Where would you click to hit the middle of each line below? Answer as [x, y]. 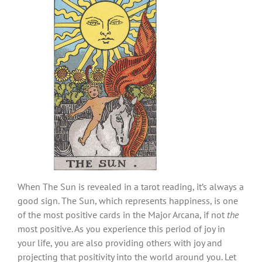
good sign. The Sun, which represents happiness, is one [128, 200]
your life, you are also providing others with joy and [120, 242]
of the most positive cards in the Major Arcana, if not [122, 214]
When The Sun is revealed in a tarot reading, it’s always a [131, 186]
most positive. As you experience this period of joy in [121, 228]
